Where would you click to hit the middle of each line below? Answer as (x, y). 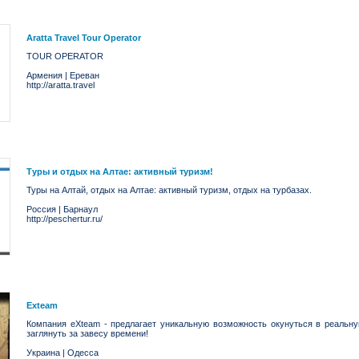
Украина (43, 353)
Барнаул (81, 209)
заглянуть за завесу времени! (87, 333)
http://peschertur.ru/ (65, 219)
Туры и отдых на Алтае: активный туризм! (120, 171)
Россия (41, 209)
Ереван (85, 75)
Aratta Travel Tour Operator (84, 38)
